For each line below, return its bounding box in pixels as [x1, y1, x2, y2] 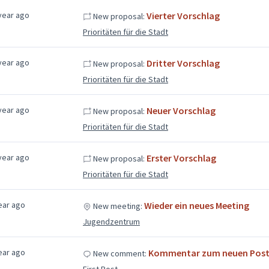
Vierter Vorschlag [146, 9, 220, 22]
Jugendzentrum [82, 216, 140, 227]
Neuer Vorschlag [146, 104, 216, 116]
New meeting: [91, 200, 144, 211]
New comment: [91, 247, 148, 259]
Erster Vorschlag [146, 151, 216, 164]
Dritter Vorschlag [146, 56, 220, 69]
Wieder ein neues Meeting [144, 199, 249, 211]
